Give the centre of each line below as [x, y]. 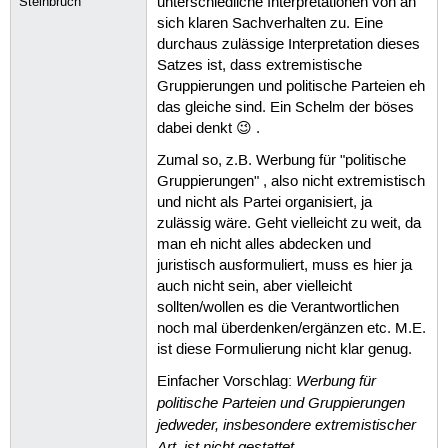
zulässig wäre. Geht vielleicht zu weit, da [288, 223]
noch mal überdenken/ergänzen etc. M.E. [291, 328]
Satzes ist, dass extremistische [259, 66]
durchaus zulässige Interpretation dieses [288, 45]
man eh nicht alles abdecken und [263, 244]
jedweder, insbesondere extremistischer [286, 424]
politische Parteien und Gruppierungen [280, 402]
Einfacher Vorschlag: [226, 381]
